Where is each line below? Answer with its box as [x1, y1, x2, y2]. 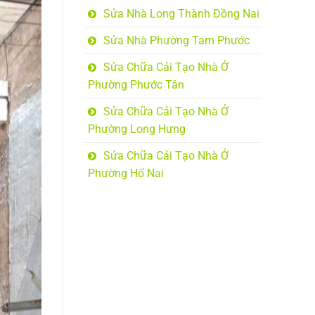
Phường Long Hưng [87, 122, 186, 136]
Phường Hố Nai [87, 167, 164, 181]
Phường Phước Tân [87, 78, 184, 92]
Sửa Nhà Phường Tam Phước [103, 34, 250, 48]
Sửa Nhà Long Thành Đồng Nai [103, 7, 259, 21]
